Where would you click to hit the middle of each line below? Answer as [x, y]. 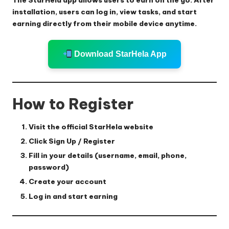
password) [49, 167]
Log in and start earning [73, 196]
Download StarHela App [119, 54]
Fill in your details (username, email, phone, [108, 156]
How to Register [73, 104]
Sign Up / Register [82, 141]
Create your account [67, 182]
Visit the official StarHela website [91, 127]
